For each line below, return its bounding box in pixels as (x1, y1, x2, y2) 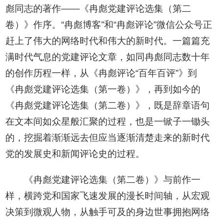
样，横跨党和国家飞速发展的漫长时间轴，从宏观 (5, 191, 210, 201)
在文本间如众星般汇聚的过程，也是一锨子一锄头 (5, 116, 210, 127)
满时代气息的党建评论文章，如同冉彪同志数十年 (5, 52, 210, 63)
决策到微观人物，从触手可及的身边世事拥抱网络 (5, 207, 210, 218)
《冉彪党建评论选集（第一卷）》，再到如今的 (5, 84, 201, 95)
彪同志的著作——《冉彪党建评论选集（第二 (5, 3, 192, 14)
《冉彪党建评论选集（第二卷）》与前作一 (23, 175, 200, 185)
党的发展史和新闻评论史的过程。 (5, 149, 145, 159)
